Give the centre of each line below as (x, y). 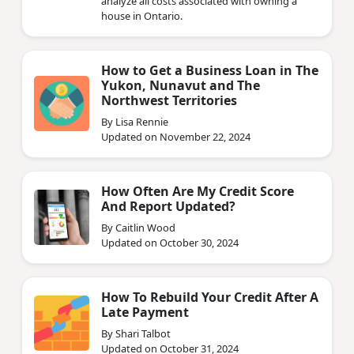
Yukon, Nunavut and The (181, 85)
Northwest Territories (169, 100)
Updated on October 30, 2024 (170, 242)
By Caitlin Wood (138, 227)
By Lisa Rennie (135, 121)
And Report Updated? (168, 206)
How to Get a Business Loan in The (210, 70)
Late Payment (145, 312)
